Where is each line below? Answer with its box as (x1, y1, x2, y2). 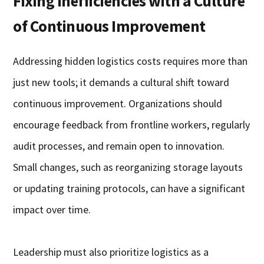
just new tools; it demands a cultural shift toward (13, 75, 230, 90)
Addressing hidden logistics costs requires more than (13, 54, 248, 68)
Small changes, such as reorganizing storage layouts (13, 160, 243, 174)
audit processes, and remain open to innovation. (13, 139, 225, 153)
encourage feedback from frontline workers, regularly (13, 118, 250, 132)
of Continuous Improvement (13, 16, 206, 37)
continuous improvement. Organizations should (13, 97, 223, 111)
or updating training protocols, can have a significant (13, 181, 246, 196)
